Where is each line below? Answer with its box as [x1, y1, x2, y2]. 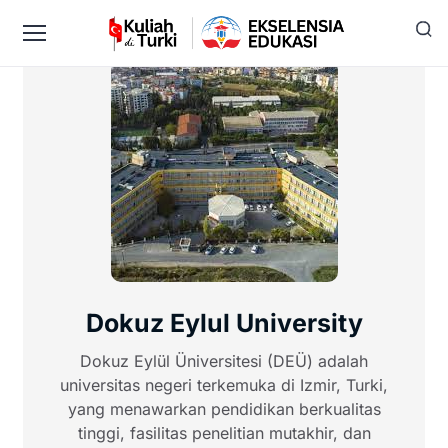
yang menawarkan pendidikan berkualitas [67, 399, 381, 419]
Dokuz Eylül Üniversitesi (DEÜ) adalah [80, 351, 368, 371]
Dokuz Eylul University [85, 308, 363, 338]
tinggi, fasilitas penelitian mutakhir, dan [77, 423, 371, 443]
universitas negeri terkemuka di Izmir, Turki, [60, 375, 388, 395]
